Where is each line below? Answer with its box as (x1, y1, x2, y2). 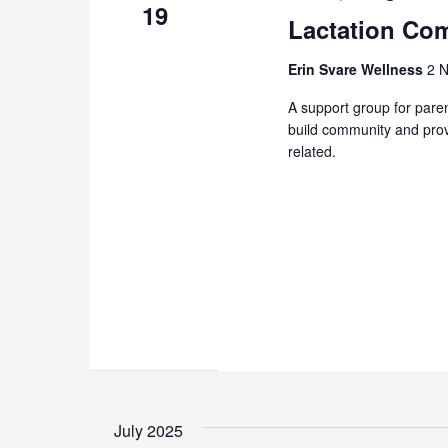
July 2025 (114, 419, 183, 443)
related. (288, 140, 337, 161)
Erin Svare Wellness (288, 58, 428, 79)
